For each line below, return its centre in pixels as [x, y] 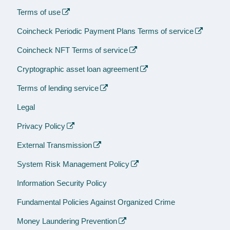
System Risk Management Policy [73, 164]
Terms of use [39, 12]
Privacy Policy [41, 126]
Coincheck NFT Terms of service [72, 50]
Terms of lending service [58, 88]
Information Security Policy [62, 183]
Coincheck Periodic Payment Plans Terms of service [105, 31]
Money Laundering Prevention [67, 221]
